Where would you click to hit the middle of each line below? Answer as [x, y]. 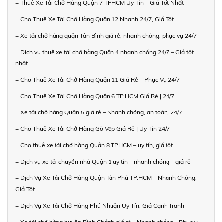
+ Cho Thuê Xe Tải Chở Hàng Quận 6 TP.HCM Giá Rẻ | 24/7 [95, 96]
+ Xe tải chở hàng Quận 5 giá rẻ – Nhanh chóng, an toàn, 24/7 [99, 112]
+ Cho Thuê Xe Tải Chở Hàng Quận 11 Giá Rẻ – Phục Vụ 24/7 [98, 80]
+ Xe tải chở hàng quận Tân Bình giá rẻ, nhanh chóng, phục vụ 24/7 [106, 36]
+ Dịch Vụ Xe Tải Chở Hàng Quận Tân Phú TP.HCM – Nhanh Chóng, [106, 178]
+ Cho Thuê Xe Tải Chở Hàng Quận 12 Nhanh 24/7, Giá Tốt [95, 19]
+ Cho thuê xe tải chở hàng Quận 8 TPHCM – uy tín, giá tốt [94, 145]
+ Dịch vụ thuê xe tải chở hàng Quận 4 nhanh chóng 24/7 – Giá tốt [105, 52]
